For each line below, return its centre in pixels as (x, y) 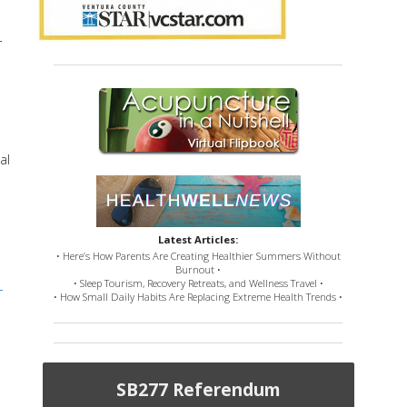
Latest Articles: (199, 240)
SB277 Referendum (198, 390)
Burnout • (199, 270)
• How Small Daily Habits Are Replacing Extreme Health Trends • (199, 297)
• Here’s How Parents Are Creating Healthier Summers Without (198, 256)
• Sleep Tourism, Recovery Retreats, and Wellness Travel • (198, 283)
